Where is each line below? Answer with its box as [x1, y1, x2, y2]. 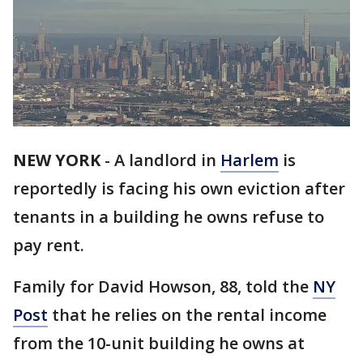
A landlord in [114, 149, 220, 172]
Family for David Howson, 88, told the [13, 275, 313, 298]
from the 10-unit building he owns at [13, 332, 305, 355]
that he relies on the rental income [48, 304, 327, 327]
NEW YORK [13, 149, 100, 172]
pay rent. [13, 234, 92, 257]
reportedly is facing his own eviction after [13, 177, 345, 200]
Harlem [220, 149, 279, 172]
